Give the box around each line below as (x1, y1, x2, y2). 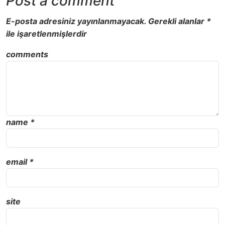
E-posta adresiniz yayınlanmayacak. (6, 16, 146, 27)
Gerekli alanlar (148, 16, 206, 27)
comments (6, 49, 48, 60)
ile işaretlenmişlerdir (6, 29, 87, 39)
